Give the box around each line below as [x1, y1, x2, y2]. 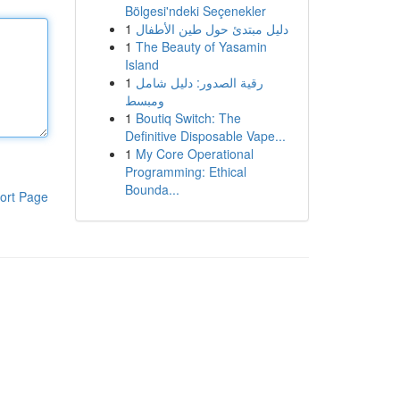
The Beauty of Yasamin [135, 37, 267, 55]
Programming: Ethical [124, 162, 246, 180]
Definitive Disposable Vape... [124, 127, 286, 145]
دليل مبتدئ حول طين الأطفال [135, 20, 288, 37]
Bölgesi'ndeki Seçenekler [124, 2, 266, 20]
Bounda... [124, 180, 179, 198]
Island [124, 55, 159, 73]
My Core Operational [135, 145, 254, 162]
